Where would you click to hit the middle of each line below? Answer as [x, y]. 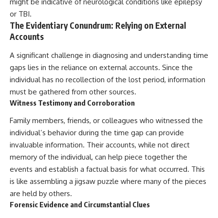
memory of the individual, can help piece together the [99, 157]
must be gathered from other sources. [73, 91]
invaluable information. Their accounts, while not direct [100, 145]
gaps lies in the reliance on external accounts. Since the [101, 67]
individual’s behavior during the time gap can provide [97, 133]
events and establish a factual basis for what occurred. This [107, 169]
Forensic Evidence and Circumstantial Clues [80, 205]
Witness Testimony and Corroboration [72, 102]
